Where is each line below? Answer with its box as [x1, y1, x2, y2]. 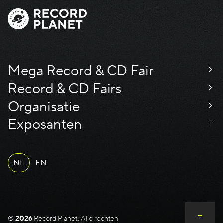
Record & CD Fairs [7, 79, 121, 98]
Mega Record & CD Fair [7, 61, 154, 80]
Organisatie [7, 97, 80, 115]
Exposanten [7, 115, 82, 133]
